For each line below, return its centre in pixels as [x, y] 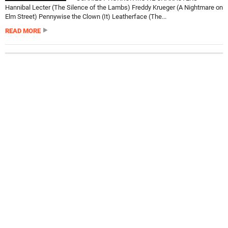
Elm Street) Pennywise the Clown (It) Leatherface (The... [86, 17]
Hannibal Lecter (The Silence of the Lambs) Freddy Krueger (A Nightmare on [114, 7]
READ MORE [23, 31]
